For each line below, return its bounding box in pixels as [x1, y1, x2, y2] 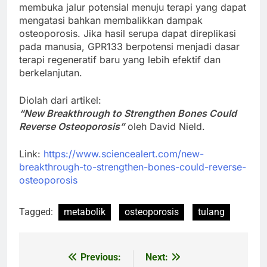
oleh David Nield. [125, 120, 205, 132]
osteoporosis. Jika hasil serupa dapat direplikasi [19, 27, 236, 39]
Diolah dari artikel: [19, 94, 101, 106]
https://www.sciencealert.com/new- [44, 147, 204, 160]
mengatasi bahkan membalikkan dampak [19, 14, 203, 26]
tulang [198, 206, 225, 218]
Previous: [80, 251, 121, 263]
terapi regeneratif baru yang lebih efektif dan [19, 53, 221, 66]
